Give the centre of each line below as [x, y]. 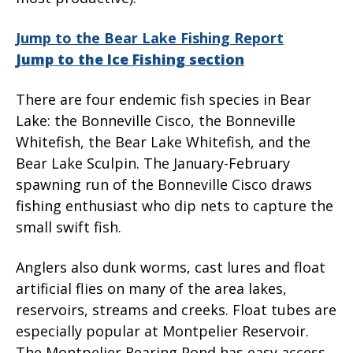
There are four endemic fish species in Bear [163, 100]
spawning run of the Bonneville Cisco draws [164, 185]
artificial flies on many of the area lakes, [151, 289]
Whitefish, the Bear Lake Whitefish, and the [163, 142]
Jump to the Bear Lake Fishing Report [150, 38]
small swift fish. [69, 227]
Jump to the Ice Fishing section [130, 59]
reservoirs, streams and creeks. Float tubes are [176, 310]
